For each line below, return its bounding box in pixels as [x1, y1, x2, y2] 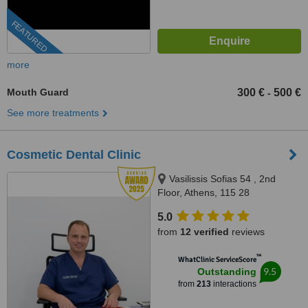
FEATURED [9, 19, 49, 55]
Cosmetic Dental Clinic [7, 148, 141, 162]
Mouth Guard [7, 87, 69, 98]
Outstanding [197, 266, 256, 277]
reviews [229, 226, 265, 237]
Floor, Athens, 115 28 [157, 187, 250, 198]
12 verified [180, 226, 229, 237]
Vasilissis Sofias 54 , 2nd [169, 173, 276, 184]
